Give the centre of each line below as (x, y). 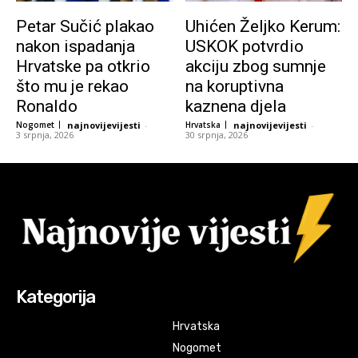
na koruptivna (234, 86)
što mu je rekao (72, 86)
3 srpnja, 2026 (45, 134)
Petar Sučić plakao (85, 26)
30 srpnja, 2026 (216, 134)
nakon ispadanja (76, 46)
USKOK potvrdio (244, 46)
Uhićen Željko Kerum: (263, 26)
